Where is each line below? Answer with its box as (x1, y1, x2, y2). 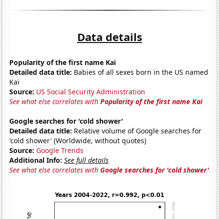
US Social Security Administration (36, 87, 146, 96)
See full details (64, 155, 109, 165)
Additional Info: (9, 155, 63, 165)
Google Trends (36, 145, 84, 155)
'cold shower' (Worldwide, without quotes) (9, 135, 147, 145)
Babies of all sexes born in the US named (72, 67, 209, 77)
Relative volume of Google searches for (72, 126, 202, 135)
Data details (77, 29, 142, 44)
